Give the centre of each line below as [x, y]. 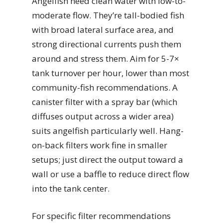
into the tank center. [71, 189]
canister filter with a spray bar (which [105, 102]
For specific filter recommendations [101, 216]
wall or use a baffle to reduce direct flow [111, 174]
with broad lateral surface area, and [103, 30]
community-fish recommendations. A [105, 88]
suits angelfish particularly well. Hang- [108, 131]
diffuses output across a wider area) [103, 116]
